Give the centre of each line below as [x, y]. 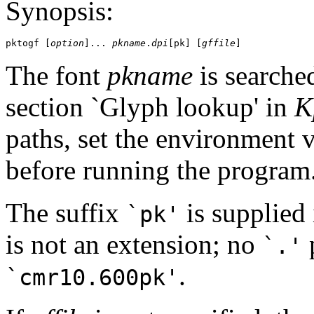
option [67, 43]
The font [56, 76]
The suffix [66, 213]
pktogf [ [28, 43]
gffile [219, 43]
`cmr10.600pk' [92, 278]
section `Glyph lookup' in [150, 107]
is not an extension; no [134, 245]
